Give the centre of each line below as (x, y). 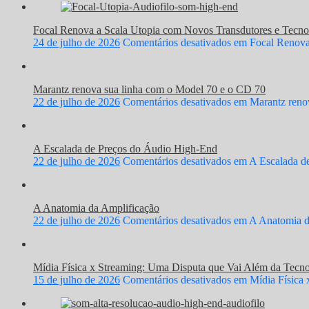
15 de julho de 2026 (77, 279)
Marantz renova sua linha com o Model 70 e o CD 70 (149, 89)
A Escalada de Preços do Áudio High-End (125, 148)
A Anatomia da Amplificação (96, 208)
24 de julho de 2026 (77, 42)
